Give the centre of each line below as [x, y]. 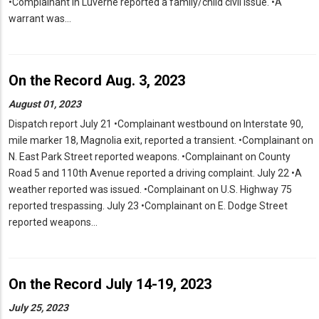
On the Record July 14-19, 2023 [110, 284]
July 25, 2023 [38, 308]
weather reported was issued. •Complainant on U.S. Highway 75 [150, 190]
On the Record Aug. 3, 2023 [97, 81]
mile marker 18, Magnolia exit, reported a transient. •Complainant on [161, 141]
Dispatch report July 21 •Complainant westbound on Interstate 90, [156, 124]
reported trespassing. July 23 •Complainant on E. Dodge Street [148, 206]
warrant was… [40, 19]
